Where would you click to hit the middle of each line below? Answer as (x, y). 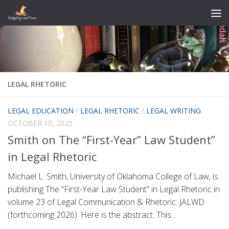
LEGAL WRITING (174, 111)
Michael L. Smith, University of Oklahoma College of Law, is (113, 177)
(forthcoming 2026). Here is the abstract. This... (92, 215)
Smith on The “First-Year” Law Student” (111, 140)
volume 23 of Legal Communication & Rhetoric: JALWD (106, 202)
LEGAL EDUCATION (41, 111)
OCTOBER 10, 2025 (40, 123)
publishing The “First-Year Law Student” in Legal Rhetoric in (114, 189)
